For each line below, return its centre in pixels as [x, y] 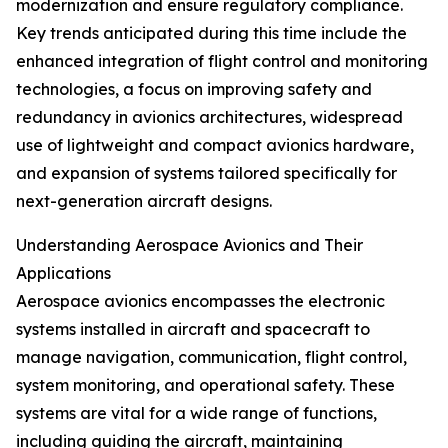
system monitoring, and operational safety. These [205, 385]
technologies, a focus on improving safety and [194, 89]
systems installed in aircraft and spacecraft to [193, 329]
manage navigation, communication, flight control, [211, 357]
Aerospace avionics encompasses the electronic [200, 301]
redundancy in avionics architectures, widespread [209, 117]
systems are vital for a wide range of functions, [196, 413]
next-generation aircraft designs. [144, 201]
